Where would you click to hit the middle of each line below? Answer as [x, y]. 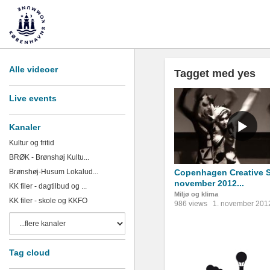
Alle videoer [33, 69]
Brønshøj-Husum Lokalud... [54, 172]
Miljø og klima [196, 194]
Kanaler [25, 127]
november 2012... [209, 184]
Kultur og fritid [32, 143]
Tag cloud [30, 253]
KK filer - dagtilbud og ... [48, 186]
